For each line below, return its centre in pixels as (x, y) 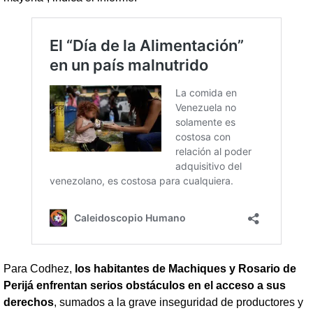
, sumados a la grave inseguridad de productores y (179, 303)
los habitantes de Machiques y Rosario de (185, 269)
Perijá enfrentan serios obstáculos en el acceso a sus (145, 286)
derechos (29, 303)
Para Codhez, (39, 269)
